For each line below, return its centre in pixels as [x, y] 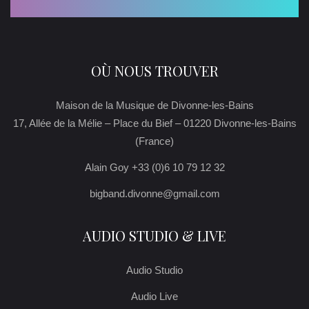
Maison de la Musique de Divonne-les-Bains [154, 106]
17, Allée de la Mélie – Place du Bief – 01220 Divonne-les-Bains [154, 123]
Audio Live [154, 297]
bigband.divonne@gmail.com [154, 194]
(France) [154, 141]
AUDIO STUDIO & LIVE [154, 236]
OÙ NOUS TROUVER [154, 71]
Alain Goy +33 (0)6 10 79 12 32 [154, 168]
